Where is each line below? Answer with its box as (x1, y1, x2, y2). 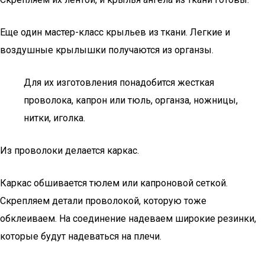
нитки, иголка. (24, 112, 85, 124)
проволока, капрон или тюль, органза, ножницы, (24, 95, 238, 106)
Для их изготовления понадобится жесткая (24, 77, 214, 88)
